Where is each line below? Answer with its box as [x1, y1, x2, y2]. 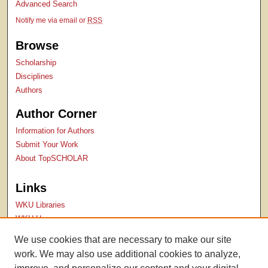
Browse [16, 39, 59, 53]
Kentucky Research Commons [16, 228, 122, 237]
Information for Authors [16, 126, 95, 136]
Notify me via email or [16, 16, 88, 25]
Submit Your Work [16, 140, 79, 150]
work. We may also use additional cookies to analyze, [14, 249, 240, 259]
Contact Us [16, 255, 55, 265]
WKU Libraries [16, 200, 66, 210]
